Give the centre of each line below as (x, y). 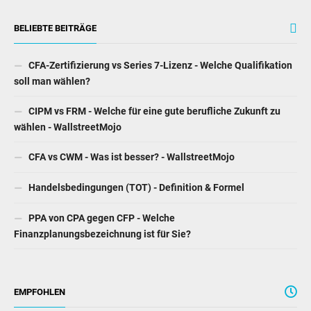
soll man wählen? (52, 81)
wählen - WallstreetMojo (68, 127)
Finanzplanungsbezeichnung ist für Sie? (102, 234)
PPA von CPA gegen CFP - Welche (101, 218)
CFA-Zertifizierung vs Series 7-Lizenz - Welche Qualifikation (159, 65)
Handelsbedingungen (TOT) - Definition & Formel (135, 187)
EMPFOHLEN (40, 292)
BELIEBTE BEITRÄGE (55, 28)
